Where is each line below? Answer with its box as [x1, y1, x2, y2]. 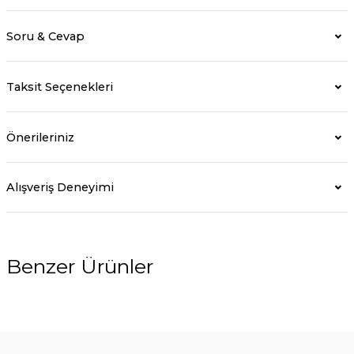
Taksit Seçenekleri [6, 79, 113, 94]
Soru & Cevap [6, 28, 85, 43]
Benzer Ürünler [6, 254, 153, 278]
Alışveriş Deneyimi [6, 180, 114, 194]
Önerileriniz [6, 130, 74, 145]
